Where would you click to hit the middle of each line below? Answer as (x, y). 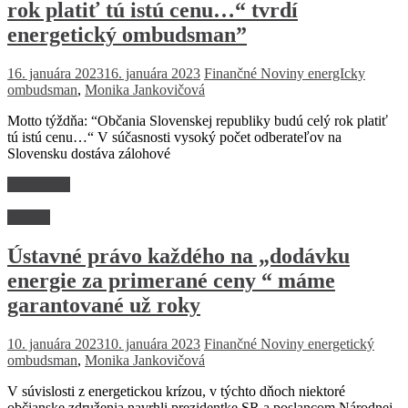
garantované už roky (104, 306)
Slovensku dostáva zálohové (89, 154)
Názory (29, 218)
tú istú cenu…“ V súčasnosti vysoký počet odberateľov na (174, 138)
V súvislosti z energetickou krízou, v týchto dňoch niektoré (176, 392)
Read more (39, 185)
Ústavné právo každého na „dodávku (178, 256)
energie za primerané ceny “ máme (171, 281)
